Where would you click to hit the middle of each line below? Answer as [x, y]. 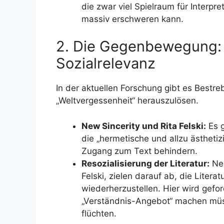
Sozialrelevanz [106, 63]
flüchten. [99, 213]
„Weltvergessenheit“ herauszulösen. [127, 100]
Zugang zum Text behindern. [139, 151]
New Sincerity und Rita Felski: [144, 126]
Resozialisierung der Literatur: [145, 163]
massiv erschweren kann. [132, 19]
